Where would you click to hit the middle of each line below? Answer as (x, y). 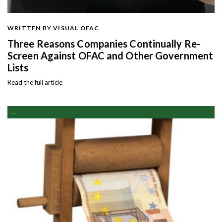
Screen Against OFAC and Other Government (111, 56)
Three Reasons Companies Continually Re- (104, 44)
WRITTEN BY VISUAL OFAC (54, 28)
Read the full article (35, 83)
